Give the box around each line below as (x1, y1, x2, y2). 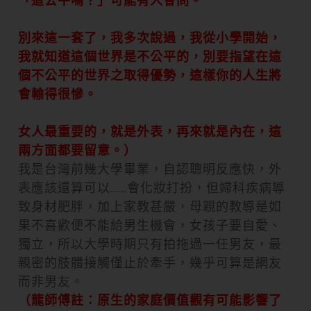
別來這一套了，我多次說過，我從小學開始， (18, 29, 282, 46)
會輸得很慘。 (18, 85, 97, 102)
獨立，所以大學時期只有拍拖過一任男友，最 (18, 235, 282, 252)
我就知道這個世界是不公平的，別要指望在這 (18, 48, 282, 65)
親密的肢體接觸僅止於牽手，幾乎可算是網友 (18, 254, 282, 271)
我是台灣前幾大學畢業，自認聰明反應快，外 (18, 160, 282, 177)
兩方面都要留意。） (18, 142, 137, 158)
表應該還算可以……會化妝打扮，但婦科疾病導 (18, 179, 285, 196)
